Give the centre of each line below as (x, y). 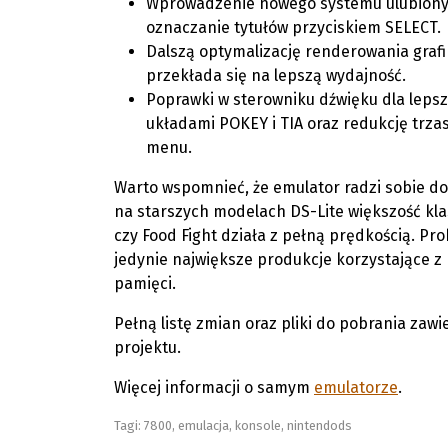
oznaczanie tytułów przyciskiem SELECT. (293, 27)
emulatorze (356, 387)
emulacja (203, 425)
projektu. (147, 347)
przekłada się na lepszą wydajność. (276, 75)
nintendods (319, 425)
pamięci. (145, 283)
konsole (258, 425)
